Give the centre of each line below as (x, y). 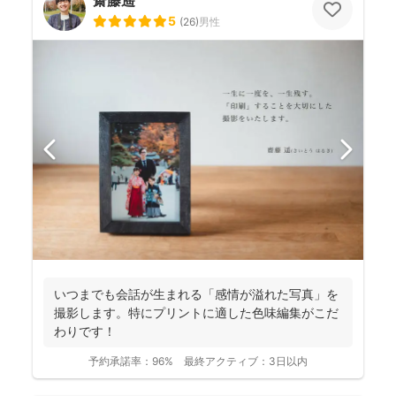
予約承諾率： (120, 362)
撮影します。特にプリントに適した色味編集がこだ (196, 313)
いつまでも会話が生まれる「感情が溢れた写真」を (196, 294)
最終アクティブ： (226, 362)
